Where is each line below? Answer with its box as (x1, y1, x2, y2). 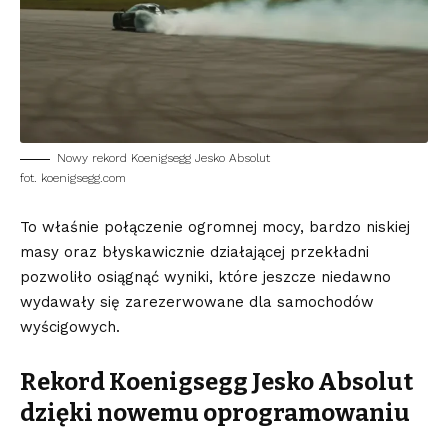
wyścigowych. (20, 318, 120, 337)
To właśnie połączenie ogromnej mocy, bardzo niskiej (20, 218, 410, 237)
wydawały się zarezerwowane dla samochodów (20, 293, 374, 312)
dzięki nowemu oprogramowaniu (20, 399, 410, 428)
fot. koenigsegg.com (20, 171, 126, 186)
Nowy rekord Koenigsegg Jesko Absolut (57, 151, 270, 166)
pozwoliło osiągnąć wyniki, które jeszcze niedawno (20, 268, 391, 287)
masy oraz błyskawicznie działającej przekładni (20, 243, 369, 262)
